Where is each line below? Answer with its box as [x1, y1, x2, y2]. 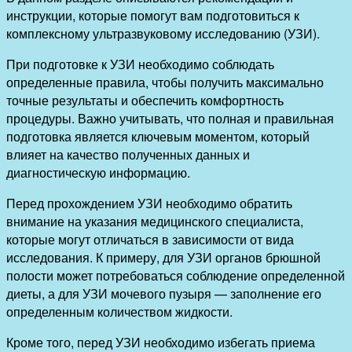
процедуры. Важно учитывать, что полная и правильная [6, 109, 334, 128]
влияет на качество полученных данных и [6, 145, 250, 164]
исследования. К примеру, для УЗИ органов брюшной [6, 248, 321, 267]
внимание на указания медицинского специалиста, [6, 212, 303, 231]
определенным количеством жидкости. [6, 302, 233, 321]
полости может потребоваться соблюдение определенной [6, 266, 345, 285]
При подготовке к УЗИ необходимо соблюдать [6, 55, 274, 74]
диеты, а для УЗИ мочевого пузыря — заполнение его [6, 284, 321, 303]
